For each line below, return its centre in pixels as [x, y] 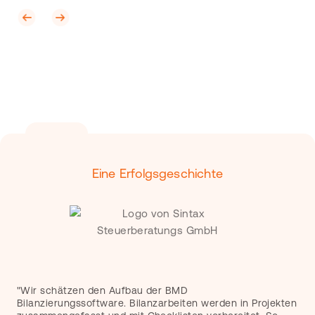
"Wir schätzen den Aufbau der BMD [103, 290]
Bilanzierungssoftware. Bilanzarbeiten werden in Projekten [157, 303]
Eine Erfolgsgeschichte [157, 173]
